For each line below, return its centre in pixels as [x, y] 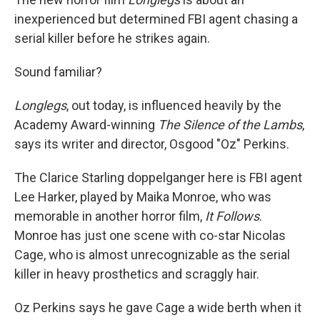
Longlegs [40, 105]
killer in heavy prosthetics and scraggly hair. [137, 274]
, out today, [96, 105]
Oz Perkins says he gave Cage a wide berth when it [158, 307]
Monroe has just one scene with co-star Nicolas [150, 235]
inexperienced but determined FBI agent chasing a [156, 19]
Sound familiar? [58, 72]
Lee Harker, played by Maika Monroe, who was [143, 197]
